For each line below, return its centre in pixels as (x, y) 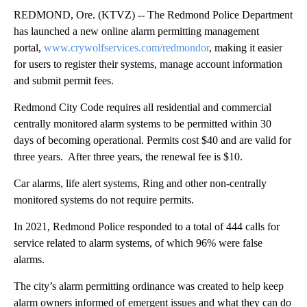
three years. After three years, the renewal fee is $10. (128, 157)
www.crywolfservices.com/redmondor (126, 48)
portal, (29, 48)
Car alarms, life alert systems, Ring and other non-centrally (140, 183)
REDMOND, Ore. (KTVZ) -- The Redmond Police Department (153, 15)
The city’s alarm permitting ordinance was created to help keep (149, 286)
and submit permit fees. (64, 81)
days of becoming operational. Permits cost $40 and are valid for (152, 140)
